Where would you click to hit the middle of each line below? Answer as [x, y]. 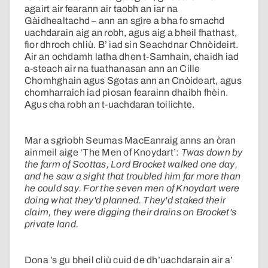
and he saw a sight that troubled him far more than [133, 176]
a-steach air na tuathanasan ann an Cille [112, 69]
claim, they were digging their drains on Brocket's [130, 212]
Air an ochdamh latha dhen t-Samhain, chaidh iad [132, 57]
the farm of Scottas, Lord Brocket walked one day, [131, 165]
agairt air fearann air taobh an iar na [101, 9]
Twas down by [212, 153]
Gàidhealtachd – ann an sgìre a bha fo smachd [125, 21]
